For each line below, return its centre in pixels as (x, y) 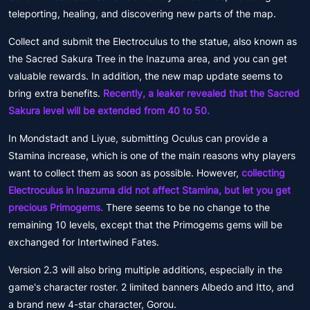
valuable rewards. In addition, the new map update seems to (145, 76)
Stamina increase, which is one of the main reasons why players (152, 155)
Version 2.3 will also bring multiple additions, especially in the (145, 270)
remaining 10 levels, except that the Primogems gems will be (145, 225)
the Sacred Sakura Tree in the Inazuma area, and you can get (148, 58)
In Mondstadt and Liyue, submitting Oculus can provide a (138, 138)
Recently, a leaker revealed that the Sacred (201, 93)
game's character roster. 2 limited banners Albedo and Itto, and (151, 287)
